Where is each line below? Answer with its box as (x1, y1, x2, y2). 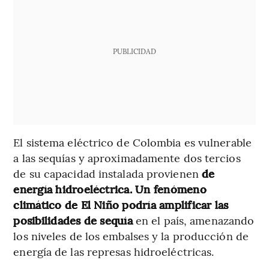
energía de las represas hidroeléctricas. (13, 243, 214, 259)
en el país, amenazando (132, 212, 255, 228)
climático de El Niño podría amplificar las (13, 196, 229, 212)
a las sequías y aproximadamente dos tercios (13, 150, 241, 165)
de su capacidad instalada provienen (13, 165, 202, 181)
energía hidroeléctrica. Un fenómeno (13, 181, 207, 196)
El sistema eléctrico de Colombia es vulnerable (13, 134, 252, 150)
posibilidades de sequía (13, 212, 133, 228)
